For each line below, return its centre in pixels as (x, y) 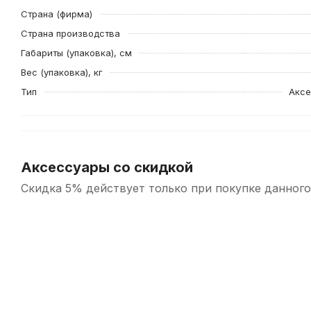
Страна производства (70, 33)
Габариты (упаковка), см (76, 53)
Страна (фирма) (57, 14)
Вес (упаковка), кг (62, 72)
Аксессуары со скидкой (107, 167)
